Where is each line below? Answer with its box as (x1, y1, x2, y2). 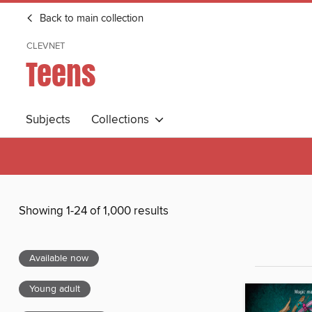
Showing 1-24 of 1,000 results (19, 203, 169, 219)
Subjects (26, 112, 70, 127)
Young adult (29, 283, 80, 296)
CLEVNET (26, 40, 65, 52)
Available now (29, 252, 88, 265)
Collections (91, 112, 155, 127)
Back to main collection (37, 13, 143, 25)
